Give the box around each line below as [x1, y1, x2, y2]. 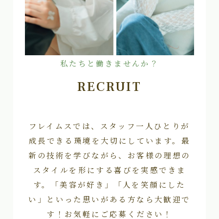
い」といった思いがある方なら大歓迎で [28, 193, 191, 204]
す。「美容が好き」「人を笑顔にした [33, 178, 186, 190]
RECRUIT [77, 78, 142, 95]
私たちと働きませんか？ [60, 59, 159, 69]
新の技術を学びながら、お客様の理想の [28, 149, 191, 160]
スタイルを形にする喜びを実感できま [33, 164, 186, 175]
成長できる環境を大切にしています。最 [28, 134, 191, 146]
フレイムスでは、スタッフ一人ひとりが [29, 120, 190, 131]
